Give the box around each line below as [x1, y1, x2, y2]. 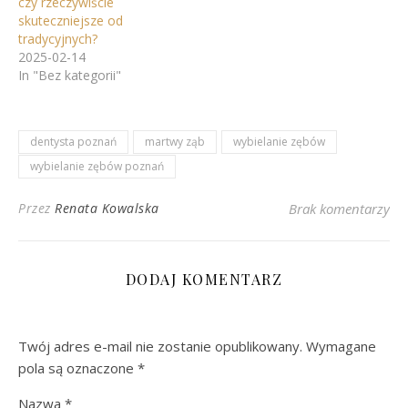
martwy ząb [145, 134, 205, 149]
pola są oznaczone [18, 359, 138, 377]
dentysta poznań [30, 134, 117, 149]
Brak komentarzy [289, 199, 390, 218]
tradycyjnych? [18, 30, 97, 47]
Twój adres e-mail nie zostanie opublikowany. [18, 337, 302, 355]
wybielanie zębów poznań [30, 158, 164, 174]
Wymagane [306, 337, 376, 355]
